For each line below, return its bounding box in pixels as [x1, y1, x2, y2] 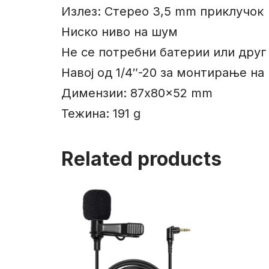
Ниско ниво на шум [61, 25, 178, 40]
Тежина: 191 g [61, 106, 141, 121]
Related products [61, 147, 222, 171]
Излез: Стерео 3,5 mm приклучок [61, 4, 264, 19]
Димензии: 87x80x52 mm [61, 86, 213, 101]
